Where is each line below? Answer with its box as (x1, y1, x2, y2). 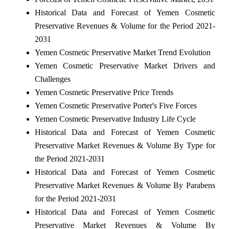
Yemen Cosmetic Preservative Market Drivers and (34, 61, 215, 70)
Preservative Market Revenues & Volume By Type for (34, 141, 215, 150)
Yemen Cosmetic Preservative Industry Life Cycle (34, 114, 196, 123)
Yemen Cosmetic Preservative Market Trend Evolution (34, 48, 211, 57)
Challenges (34, 74, 71, 83)
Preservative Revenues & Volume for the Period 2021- (34, 21, 215, 30)
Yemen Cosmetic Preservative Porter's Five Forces (34, 101, 197, 110)
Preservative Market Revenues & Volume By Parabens (34, 180, 215, 190)
